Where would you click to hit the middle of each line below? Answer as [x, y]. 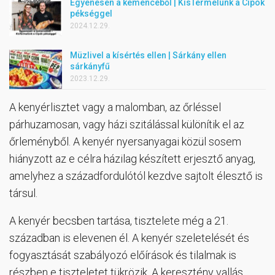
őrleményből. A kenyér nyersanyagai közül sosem [125, 141]
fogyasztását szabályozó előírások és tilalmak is [123, 255]
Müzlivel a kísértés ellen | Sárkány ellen [148, 55]
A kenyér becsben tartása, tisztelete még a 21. [119, 220]
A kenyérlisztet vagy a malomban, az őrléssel [115, 107]
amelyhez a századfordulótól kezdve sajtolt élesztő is [136, 176]
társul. [23, 193]
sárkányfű [90, 66]
